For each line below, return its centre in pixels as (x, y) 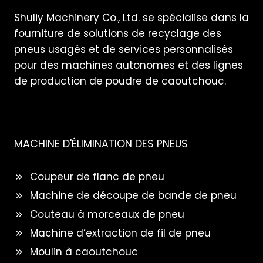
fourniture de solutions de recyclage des (118, 33)
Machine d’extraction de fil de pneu (120, 233)
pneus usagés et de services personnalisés (124, 49)
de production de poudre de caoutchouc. (120, 81)
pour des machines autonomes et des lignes (129, 65)
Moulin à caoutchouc (84, 252)
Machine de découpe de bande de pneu (133, 195)
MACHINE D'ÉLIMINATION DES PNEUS (101, 144)
